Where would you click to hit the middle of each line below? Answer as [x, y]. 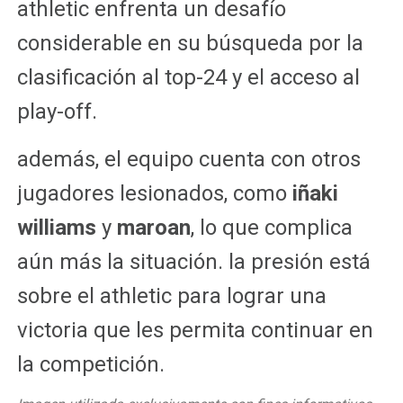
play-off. [57, 111]
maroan [153, 227]
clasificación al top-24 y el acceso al [188, 77]
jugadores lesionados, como [154, 193]
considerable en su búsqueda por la [190, 43]
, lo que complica [271, 227]
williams [56, 227]
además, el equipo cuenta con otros [188, 159]
